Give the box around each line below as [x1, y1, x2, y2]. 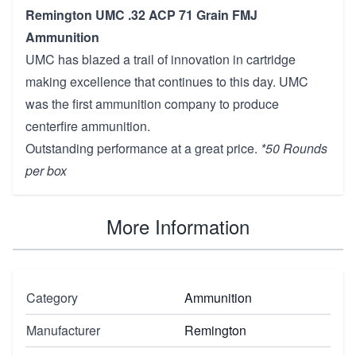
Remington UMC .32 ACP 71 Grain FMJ [25, 5, 257, 24]
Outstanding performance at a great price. [25, 138, 261, 157]
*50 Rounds [261, 138, 327, 157]
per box [25, 161, 67, 180]
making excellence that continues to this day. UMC [25, 72, 308, 91]
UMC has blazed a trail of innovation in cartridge [25, 49, 296, 68]
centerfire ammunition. [25, 116, 150, 135]
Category [26, 288, 78, 307]
